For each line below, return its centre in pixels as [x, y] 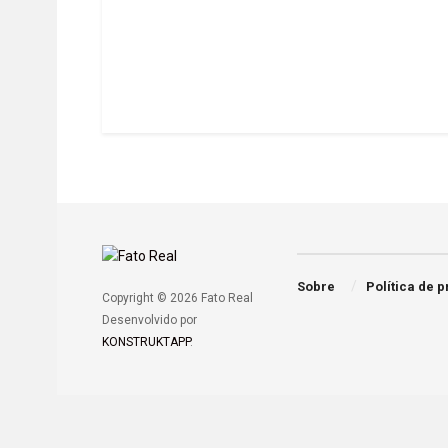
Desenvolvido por [149, 319]
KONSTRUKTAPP [146, 341]
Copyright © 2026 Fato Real [177, 297]
